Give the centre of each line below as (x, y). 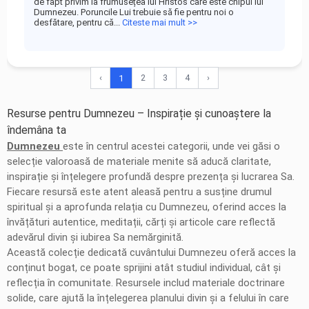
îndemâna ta (37, 130)
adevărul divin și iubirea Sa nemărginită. (95, 237)
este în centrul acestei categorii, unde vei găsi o (171, 146)
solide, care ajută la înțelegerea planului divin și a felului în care (148, 298)
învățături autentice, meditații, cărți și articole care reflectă (141, 222)
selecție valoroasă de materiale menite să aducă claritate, (139, 161)
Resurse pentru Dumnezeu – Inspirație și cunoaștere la (139, 113)
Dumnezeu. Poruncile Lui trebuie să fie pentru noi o (134, 12)
